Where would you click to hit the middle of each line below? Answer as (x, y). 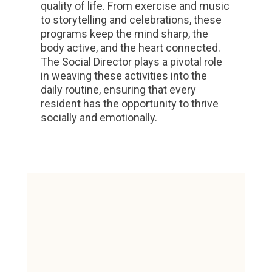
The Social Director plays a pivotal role (132, 62)
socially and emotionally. (99, 118)
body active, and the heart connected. (131, 48)
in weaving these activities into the (124, 76)
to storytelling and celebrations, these (131, 20)
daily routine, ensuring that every (119, 90)
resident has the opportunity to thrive (130, 104)
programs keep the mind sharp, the (125, 34)
